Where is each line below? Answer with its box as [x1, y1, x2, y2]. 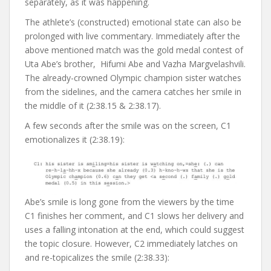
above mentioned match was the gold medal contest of [25, 44, 243, 56]
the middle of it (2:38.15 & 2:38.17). [25, 100, 163, 112]
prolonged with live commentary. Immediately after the [25, 30, 240, 42]
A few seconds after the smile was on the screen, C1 [25, 120, 231, 132]
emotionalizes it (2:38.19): [25, 134, 127, 146]
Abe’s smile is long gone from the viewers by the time [25, 195, 234, 207]
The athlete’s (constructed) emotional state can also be [25, 16, 241, 28]
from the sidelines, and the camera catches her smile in [25, 86, 241, 98]
